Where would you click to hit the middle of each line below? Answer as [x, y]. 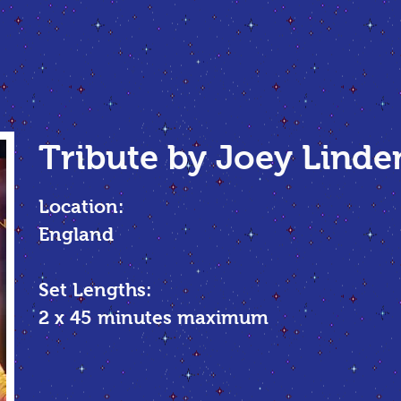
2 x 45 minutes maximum [154, 317]
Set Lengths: [95, 290]
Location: [81, 206]
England [76, 234]
